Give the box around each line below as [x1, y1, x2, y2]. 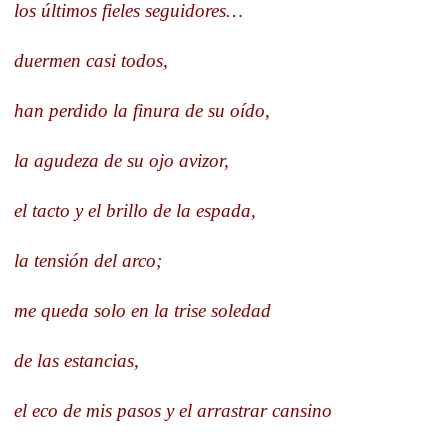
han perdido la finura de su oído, [14, 99, 270, 121]
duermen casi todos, [14, 49, 168, 71]
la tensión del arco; [14, 249, 162, 271]
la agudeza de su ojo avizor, [14, 149, 229, 171]
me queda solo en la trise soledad [14, 299, 271, 321]
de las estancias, [14, 349, 139, 371]
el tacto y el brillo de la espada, [14, 199, 256, 221]
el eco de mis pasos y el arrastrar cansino [14, 399, 332, 421]
